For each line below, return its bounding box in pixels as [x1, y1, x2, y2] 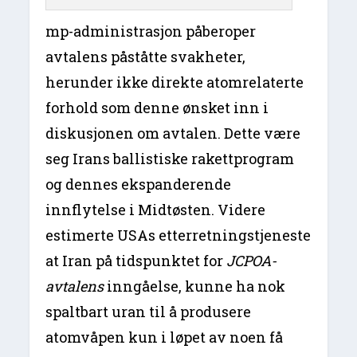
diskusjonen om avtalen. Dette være [45, 124, 301, 143]
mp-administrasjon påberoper [45, 22, 257, 41]
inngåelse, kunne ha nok [104, 277, 286, 296]
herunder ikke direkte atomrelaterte [45, 73, 304, 92]
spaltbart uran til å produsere [45, 302, 252, 322]
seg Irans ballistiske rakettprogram [45, 149, 295, 169]
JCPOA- [226, 251, 277, 271]
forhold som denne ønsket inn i [45, 98, 269, 118]
